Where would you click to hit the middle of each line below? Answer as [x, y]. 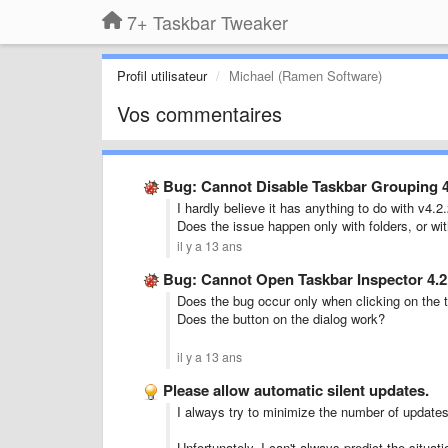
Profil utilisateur [162, 75]
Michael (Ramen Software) [305, 75]
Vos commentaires [199, 113]
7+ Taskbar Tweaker [207, 22]
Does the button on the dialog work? [281, 318]
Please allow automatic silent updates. [296, 390]
